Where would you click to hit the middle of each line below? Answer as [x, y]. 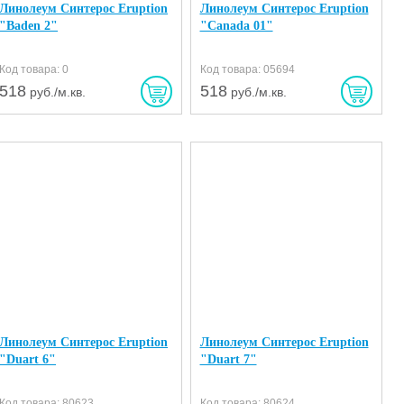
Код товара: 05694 [247, 69]
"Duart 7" [228, 359]
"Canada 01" [236, 26]
